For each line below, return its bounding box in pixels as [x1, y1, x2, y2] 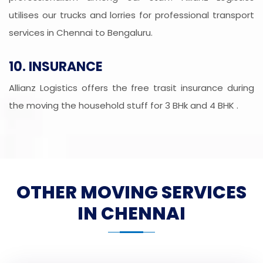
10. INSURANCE [9, 58, 103, 76]
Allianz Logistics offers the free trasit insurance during [9, 82, 254, 95]
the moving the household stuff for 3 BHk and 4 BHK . [9, 99, 238, 112]
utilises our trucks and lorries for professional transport [9, 9, 254, 22]
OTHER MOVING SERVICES [16, 180, 247, 205]
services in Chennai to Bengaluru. [9, 26, 153, 39]
